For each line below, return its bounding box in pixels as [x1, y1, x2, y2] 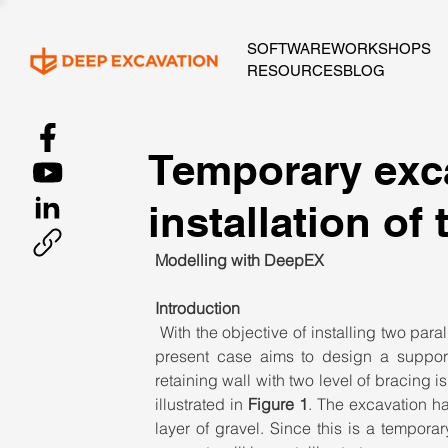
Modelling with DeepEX [154, 250, 324, 270]
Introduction [154, 298, 240, 318]
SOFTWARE [247, 39, 331, 57]
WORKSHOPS [331, 39, 431, 57]
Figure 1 [248, 394, 309, 414]
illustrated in [154, 394, 249, 414]
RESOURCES [247, 61, 343, 79]
